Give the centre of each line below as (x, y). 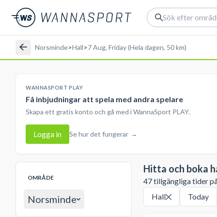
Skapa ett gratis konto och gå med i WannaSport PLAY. (108, 112)
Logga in (47, 134)
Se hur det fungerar (99, 134)
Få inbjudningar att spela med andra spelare (104, 99)
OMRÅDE (41, 178)
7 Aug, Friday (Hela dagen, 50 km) (137, 47)
